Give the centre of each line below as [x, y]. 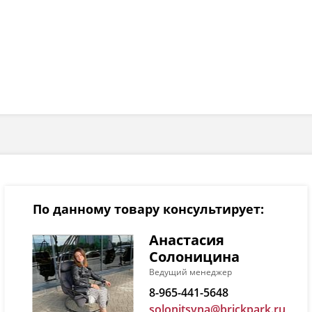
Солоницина [194, 256]
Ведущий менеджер [190, 272]
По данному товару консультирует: [148, 209]
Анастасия [186, 240]
